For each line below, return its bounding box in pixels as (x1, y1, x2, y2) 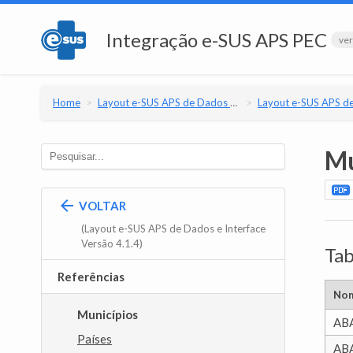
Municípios (77, 307, 138, 321)
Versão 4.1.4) (81, 236, 143, 250)
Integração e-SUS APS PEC (106, 28, 327, 51)
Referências (58, 269, 124, 284)
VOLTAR (76, 198, 126, 213)
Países (77, 331, 112, 346)
